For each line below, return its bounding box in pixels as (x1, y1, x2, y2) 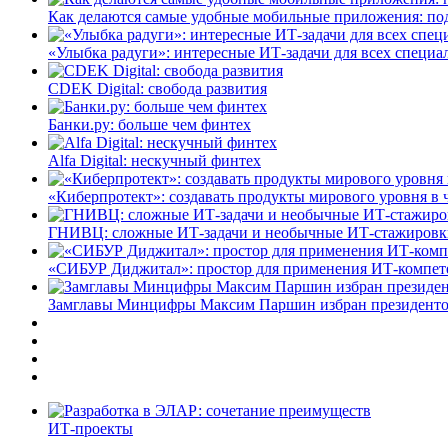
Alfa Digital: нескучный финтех (48, 151, 261, 169)
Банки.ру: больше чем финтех (48, 115, 251, 133)
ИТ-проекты (48, 419, 133, 437)
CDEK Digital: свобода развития (48, 79, 267, 97)
